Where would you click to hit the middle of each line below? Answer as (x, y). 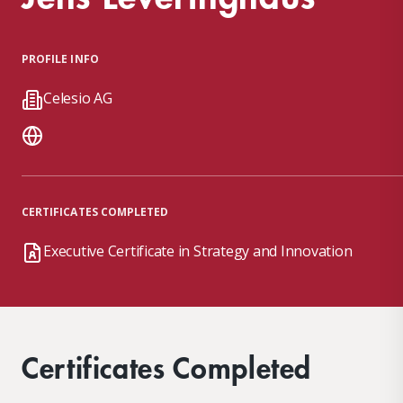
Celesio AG (78, 98)
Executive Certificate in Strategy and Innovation (198, 251)
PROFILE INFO (60, 59)
